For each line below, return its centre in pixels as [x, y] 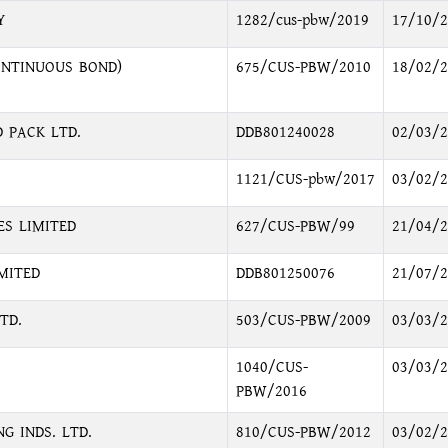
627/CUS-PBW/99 [295, 226]
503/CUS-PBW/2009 [303, 320]
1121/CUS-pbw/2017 [305, 179]
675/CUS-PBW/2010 [303, 67]
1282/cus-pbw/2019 [302, 20]
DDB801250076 [285, 273]
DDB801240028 [285, 132]
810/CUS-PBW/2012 [303, 432]
